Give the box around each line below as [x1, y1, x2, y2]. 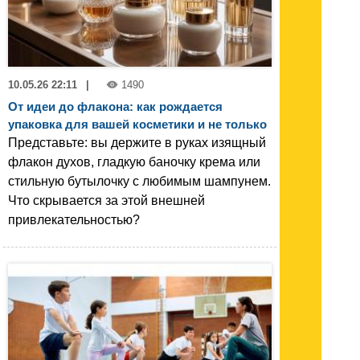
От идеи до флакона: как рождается [8, 99, 223, 113]
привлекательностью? [8, 212, 140, 227]
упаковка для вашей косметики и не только [8, 117, 267, 131]
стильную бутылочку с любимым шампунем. [8, 174, 271, 188]
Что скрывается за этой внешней [8, 193, 205, 207]
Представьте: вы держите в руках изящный [8, 135, 266, 149]
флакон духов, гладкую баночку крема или [8, 154, 260, 169]
